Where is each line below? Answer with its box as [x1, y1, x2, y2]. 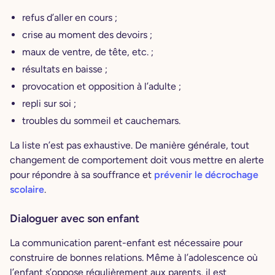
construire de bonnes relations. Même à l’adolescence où [10, 251, 258, 263]
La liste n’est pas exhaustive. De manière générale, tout [10, 139, 249, 151]
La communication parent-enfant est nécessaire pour [10, 236, 242, 249]
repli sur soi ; [22, 97, 79, 109]
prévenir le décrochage [154, 168, 258, 180]
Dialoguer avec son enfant [10, 211, 142, 225]
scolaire [10, 183, 44, 195]
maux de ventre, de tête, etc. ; [22, 45, 156, 58]
